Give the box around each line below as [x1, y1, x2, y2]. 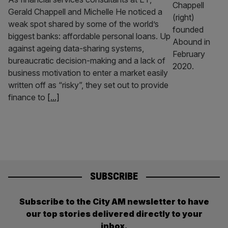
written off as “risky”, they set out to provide [8, 80, 168, 90]
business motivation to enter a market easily [8, 68, 168, 78]
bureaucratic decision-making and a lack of [8, 55, 165, 66]
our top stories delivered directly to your [25, 208, 203, 219]
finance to [8, 92, 47, 102]
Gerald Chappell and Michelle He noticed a [8, 7, 162, 17]
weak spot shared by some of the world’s [8, 19, 159, 29]
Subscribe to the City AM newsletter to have [19, 196, 209, 207]
